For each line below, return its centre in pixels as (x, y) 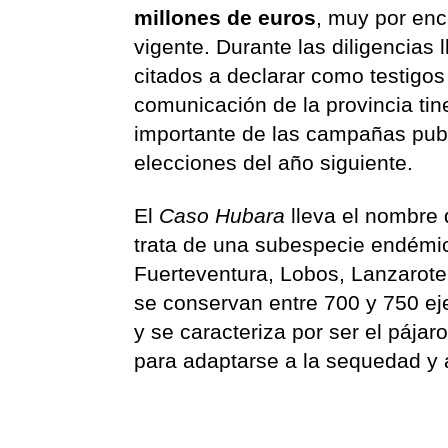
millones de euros (225, 18)
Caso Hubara (225, 216)
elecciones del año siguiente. (280, 163)
